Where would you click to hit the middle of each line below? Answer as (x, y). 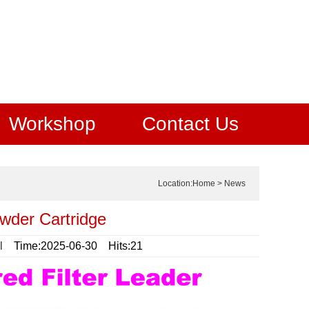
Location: (175, 183)
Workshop (52, 124)
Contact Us (190, 124)
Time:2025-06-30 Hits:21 (72, 246)
